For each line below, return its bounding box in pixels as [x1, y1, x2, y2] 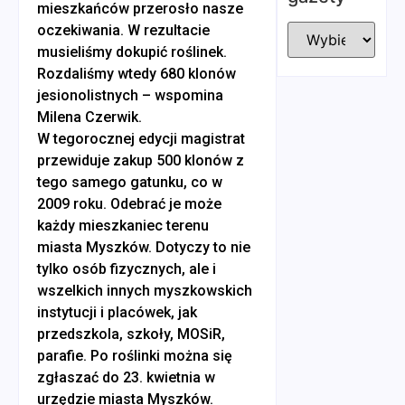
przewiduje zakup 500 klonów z [37, 151, 244, 169]
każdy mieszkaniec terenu [37, 216, 209, 234]
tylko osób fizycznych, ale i [37, 259, 216, 278]
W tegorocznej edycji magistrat [37, 129, 245, 147]
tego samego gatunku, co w [37, 173, 222, 191]
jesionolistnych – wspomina [37, 86, 223, 104]
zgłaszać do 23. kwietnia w [37, 368, 215, 386]
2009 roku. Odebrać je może [37, 194, 221, 212]
